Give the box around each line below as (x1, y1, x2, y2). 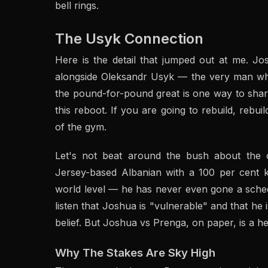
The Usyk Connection (55, 30, 203, 47)
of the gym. (55, 121, 106, 133)
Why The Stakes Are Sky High (55, 246, 215, 260)
